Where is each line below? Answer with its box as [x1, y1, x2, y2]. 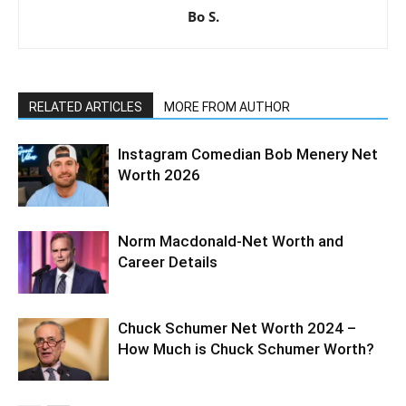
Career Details [118, 253, 217, 272]
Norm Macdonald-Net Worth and [118, 232, 343, 251]
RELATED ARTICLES [29, 100, 142, 115]
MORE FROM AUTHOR [164, 100, 290, 115]
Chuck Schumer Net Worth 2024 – [118, 319, 356, 338]
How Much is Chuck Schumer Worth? [118, 340, 374, 359]
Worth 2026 [118, 166, 200, 185]
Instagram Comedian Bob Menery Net [118, 145, 378, 164]
